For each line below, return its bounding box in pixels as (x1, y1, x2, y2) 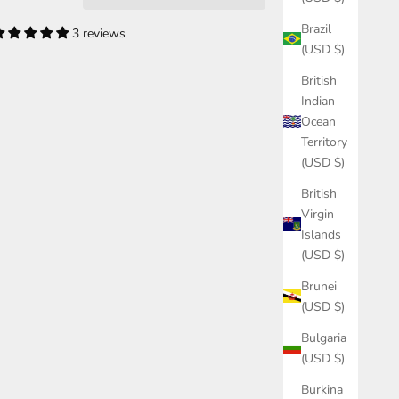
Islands (301, 225, 341, 243)
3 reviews (72, 24, 126, 42)
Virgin (301, 205, 334, 223)
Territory (301, 133, 347, 151)
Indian (301, 92, 335, 110)
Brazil (301, 20, 331, 37)
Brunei (301, 277, 337, 295)
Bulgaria (301, 329, 346, 346)
